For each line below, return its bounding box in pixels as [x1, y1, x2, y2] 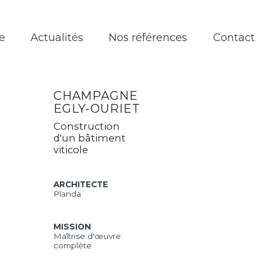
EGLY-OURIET [117, 112, 214, 129]
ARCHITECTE [117, 199, 178, 210]
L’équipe [15, 34, 65, 49]
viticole [117, 160, 156, 173]
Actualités [92, 34, 151, 49]
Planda [117, 210, 149, 221]
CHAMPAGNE [117, 97, 212, 114]
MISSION [117, 247, 160, 258]
